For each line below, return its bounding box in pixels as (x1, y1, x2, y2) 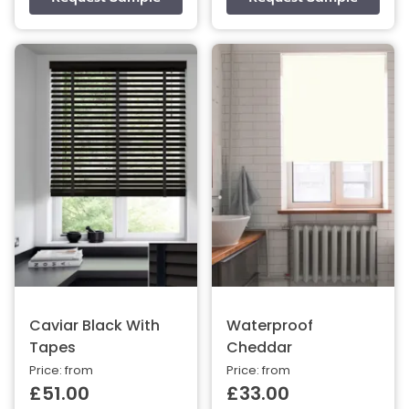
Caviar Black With (29, 319, 160, 334)
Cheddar (226, 341, 292, 356)
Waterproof (226, 319, 313, 334)
